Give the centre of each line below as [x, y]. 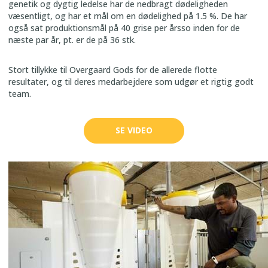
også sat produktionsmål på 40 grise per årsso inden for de [124, 28]
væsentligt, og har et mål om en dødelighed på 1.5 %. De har [128, 16]
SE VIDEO [134, 130]
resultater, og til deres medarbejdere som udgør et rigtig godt [131, 81]
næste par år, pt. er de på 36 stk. [73, 39]
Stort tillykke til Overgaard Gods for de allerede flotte [113, 69]
